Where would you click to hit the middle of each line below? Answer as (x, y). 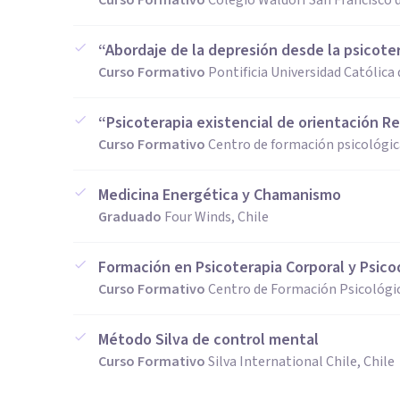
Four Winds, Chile (217, 217)
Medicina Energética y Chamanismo (220, 195)
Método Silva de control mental (208, 340)
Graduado (130, 217)
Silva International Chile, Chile (301, 362)
